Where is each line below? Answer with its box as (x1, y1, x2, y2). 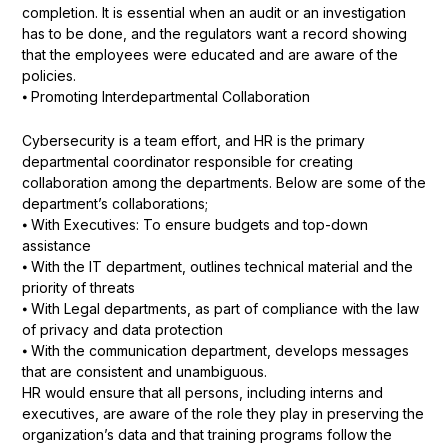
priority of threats (21, 278, 135, 296)
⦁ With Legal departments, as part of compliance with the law (21, 299, 419, 317)
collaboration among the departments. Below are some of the (21, 173, 426, 191)
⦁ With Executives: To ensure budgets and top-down (21, 215, 368, 233)
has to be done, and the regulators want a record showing (21, 25, 407, 43)
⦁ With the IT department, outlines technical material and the (21, 257, 413, 275)
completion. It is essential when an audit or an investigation (21, 4, 406, 22)
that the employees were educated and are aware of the (21, 46, 398, 64)
